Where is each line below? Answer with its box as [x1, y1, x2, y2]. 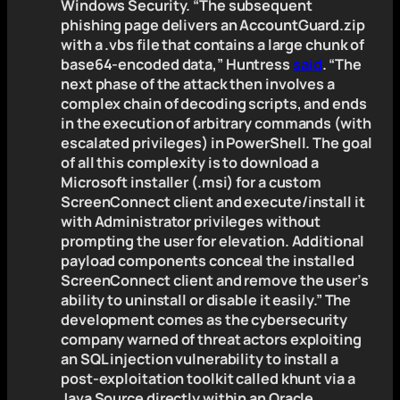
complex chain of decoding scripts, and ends [61, 94, 367, 114]
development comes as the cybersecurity [61, 310, 348, 330]
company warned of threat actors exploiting [61, 329, 362, 350]
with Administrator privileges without [61, 212, 321, 232]
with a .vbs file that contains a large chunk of [61, 35, 365, 55]
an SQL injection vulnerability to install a [61, 349, 338, 370]
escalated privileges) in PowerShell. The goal [61, 133, 372, 154]
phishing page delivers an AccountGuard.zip [61, 15, 365, 36]
